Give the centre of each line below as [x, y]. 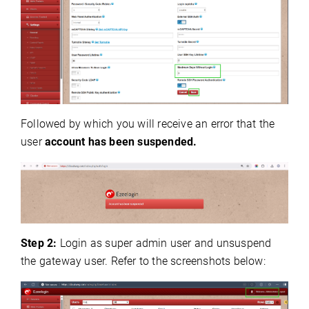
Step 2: [40, 243]
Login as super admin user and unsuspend [166, 243]
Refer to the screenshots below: [188, 261]
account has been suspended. [121, 141]
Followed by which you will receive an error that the [148, 123]
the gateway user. [66, 261]
